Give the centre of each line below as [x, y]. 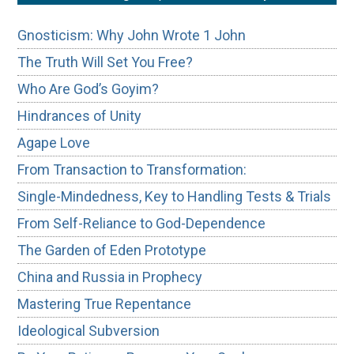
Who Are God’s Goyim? [88, 88]
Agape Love [54, 142]
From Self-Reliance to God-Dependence [142, 223]
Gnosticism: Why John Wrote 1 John [132, 35]
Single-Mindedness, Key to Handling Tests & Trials [175, 196]
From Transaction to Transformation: [136, 169]
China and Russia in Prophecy [110, 277]
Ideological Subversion [89, 330]
